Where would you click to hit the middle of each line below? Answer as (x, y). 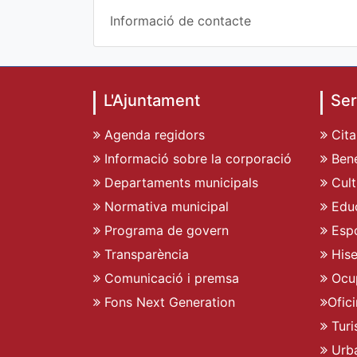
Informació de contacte (180, 21)
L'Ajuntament (152, 101)
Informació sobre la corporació (196, 159)
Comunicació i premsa (170, 279)
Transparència (145, 255)
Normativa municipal (165, 207)
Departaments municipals (179, 183)
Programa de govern (165, 231)
